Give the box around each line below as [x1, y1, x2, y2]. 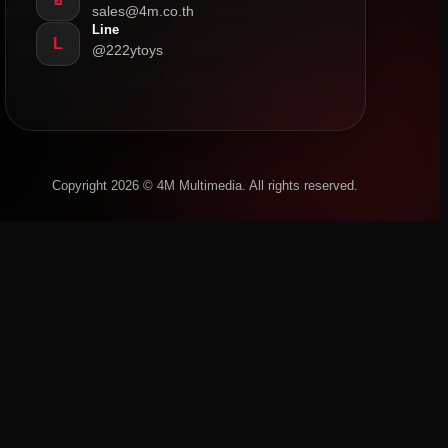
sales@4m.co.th [92, 3, 195, 20]
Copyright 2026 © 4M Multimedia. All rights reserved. [52, 177, 358, 193]
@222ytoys [92, 42, 164, 59]
